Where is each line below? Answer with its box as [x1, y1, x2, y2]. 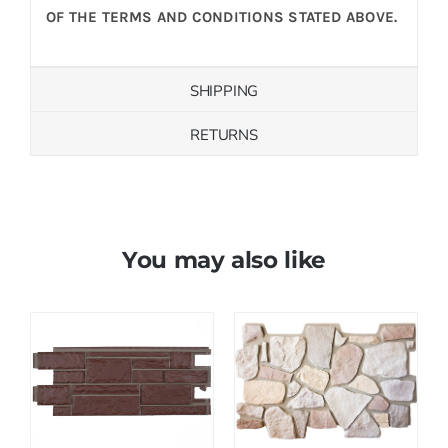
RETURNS [190, 124, 258, 145]
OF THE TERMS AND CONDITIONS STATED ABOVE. [45, 7, 398, 26]
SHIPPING [189, 80, 259, 101]
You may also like [121, 244, 327, 274]
